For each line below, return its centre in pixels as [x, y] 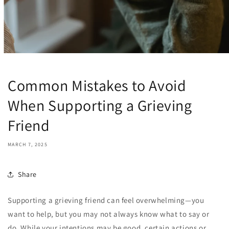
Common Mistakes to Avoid [97, 85]
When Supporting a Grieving [100, 105]
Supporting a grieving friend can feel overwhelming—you [106, 200]
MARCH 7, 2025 [28, 144]
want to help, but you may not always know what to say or [109, 214]
